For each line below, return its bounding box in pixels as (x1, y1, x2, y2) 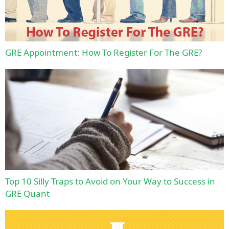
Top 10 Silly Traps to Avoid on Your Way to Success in (5, 175, 215, 188)
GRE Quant (5, 188, 50, 200)
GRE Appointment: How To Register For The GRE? (5, 47, 202, 59)
